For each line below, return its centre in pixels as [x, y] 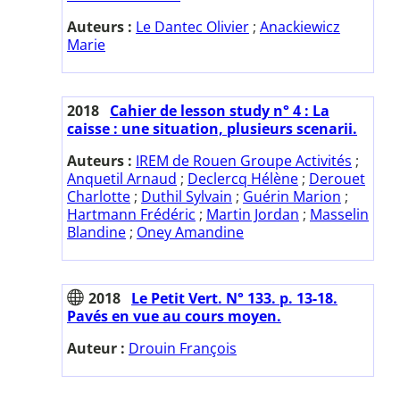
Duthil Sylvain [187, 196]
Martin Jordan [253, 214]
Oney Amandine [190, 232]
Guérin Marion [292, 196]
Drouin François [183, 348]
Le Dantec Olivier [192, 26]
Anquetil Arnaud [122, 178]
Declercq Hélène [243, 178]
